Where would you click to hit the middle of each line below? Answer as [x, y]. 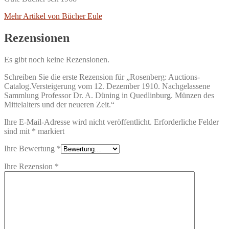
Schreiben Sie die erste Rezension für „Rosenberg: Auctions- [102, 77]
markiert [50, 131]
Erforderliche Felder [186, 122]
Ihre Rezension [29, 167]
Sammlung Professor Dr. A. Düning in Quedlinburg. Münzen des [109, 96]
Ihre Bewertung [30, 149]
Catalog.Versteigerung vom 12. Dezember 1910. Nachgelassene [107, 86]
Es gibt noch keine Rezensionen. [57, 60]
